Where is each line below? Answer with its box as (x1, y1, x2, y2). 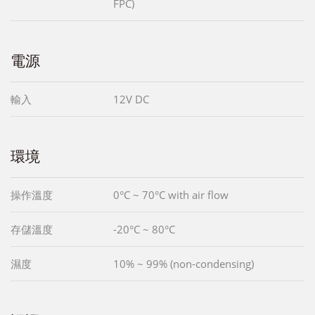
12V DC (113, 92, 149, 106)
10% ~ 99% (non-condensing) (113, 257, 254, 271)
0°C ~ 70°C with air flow (113, 188, 229, 202)
